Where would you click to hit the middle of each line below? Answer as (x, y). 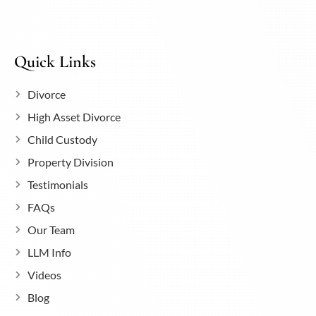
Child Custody (62, 140)
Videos (44, 275)
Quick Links (55, 62)
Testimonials (57, 185)
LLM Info (49, 253)
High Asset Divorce (74, 117)
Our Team (51, 230)
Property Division (70, 162)
